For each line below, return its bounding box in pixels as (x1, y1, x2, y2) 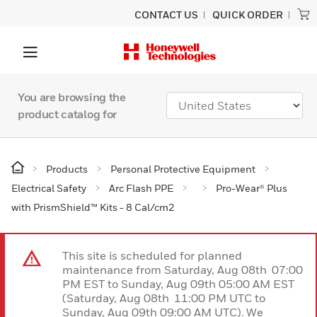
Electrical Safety (11, 182, 86, 194)
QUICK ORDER (212, 8, 283, 21)
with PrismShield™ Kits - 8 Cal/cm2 (11, 201, 175, 213)
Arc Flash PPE (109, 182, 173, 194)
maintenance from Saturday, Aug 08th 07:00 (62, 263, 303, 277)
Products (46, 163, 88, 175)
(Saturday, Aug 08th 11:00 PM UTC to (62, 291, 267, 305)
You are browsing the (18, 90, 126, 104)
